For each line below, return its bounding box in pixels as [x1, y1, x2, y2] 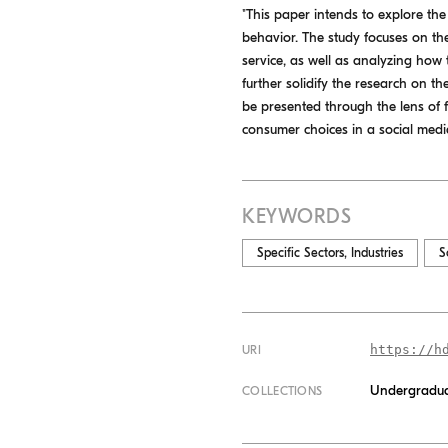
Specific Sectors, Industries [257, 245, 403, 261]
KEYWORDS [242, 205, 351, 229]
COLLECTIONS [242, 384, 323, 399]
